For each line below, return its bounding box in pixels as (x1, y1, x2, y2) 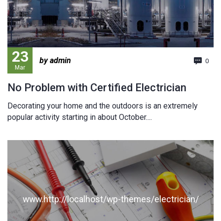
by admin (39, 55, 71, 65)
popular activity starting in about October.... (7, 112, 152, 122)
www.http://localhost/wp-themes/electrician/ (22, 193, 199, 204)
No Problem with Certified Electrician (7, 81, 186, 94)
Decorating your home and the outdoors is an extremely (7, 101, 198, 110)
